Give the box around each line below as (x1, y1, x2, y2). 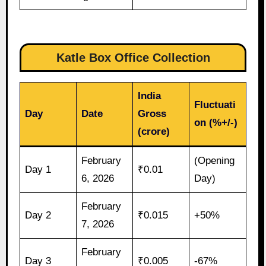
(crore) (138, 126, 170, 138)
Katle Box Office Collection (56, 50, 210, 64)
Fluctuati (194, 99, 236, 111)
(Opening (194, 155, 235, 167)
